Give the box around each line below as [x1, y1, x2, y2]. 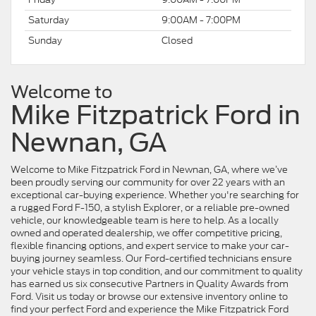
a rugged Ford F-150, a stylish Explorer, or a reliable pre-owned [11, 200, 289, 214]
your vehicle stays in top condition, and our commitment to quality [11, 264, 303, 278]
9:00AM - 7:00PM [162, 13, 241, 27]
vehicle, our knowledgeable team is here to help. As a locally [11, 213, 279, 227]
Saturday [28, 13, 69, 27]
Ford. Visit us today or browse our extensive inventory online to [11, 289, 288, 303]
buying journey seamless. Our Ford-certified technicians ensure [11, 251, 292, 265]
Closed [162, 33, 193, 47]
